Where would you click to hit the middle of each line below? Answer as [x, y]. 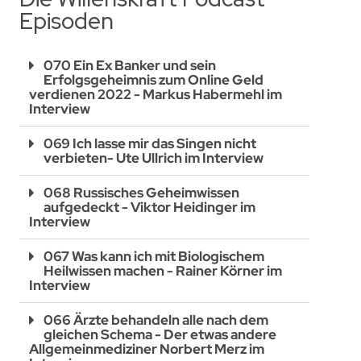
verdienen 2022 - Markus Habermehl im [156, 94]
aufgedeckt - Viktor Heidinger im [150, 207]
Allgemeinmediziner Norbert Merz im [147, 349]
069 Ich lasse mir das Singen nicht [150, 143]
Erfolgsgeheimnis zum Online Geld [154, 79]
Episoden [67, 21]
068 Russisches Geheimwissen [142, 192]
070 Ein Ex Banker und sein [130, 65]
